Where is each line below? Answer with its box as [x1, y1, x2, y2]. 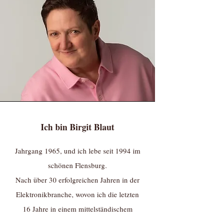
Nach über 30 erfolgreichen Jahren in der [15, 175, 139, 185]
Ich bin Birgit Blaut [41, 121, 114, 133]
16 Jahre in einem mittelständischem [22, 204, 133, 214]
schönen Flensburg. [48, 160, 107, 170]
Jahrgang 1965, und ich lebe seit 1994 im [15, 146, 140, 155]
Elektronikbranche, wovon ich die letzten [16, 189, 139, 199]
